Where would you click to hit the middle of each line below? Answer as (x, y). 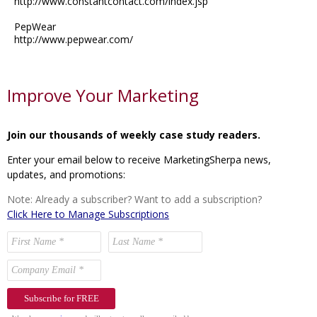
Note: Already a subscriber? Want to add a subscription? (134, 200)
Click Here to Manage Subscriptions (88, 214)
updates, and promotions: (66, 175)
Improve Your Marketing (103, 96)
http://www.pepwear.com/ (74, 40)
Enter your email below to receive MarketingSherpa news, (139, 160)
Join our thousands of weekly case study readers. (134, 135)
